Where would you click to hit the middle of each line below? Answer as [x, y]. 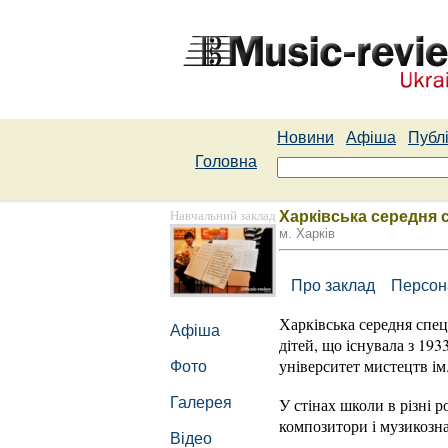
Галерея [203, 402]
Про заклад [329, 285]
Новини [305, 137]
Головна [226, 161]
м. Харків [307, 233]
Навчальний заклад [223, 215]
